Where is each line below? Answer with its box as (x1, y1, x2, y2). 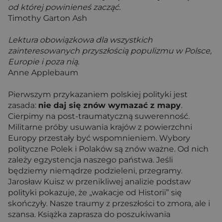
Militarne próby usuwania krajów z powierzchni (8, 122, 192, 132)
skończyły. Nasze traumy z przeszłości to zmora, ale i (8, 198, 210, 208)
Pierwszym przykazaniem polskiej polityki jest (8, 89, 188, 99)
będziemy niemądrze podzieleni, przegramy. (8, 166, 182, 175)
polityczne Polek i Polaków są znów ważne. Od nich (8, 144, 209, 154)
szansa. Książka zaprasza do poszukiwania (8, 209, 170, 219)
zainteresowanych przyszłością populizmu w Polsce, (8, 46, 212, 55)
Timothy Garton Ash (8, 13, 87, 23)
